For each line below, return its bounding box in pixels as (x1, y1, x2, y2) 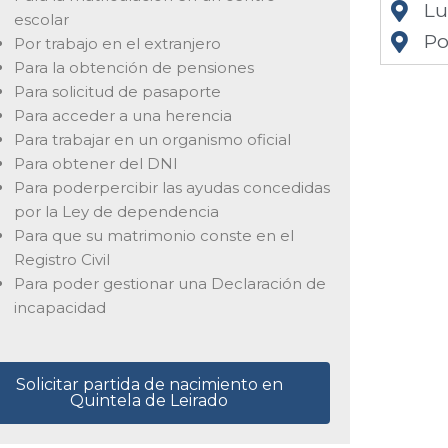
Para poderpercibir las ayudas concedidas (13, 177, 330, 197)
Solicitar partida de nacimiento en (15, 375, 283, 394)
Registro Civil (13, 249, 110, 269)
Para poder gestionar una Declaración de (13, 273, 326, 293)
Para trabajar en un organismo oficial (13, 129, 291, 149)
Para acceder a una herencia (13, 105, 232, 125)
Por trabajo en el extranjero (13, 33, 221, 53)
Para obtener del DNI (13, 153, 178, 173)
